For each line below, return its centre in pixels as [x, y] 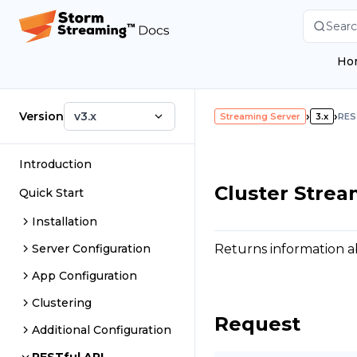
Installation [65, 222]
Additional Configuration [102, 330]
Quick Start [51, 193]
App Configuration [84, 276]
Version [41, 116]
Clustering [62, 303]
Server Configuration [91, 249]
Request [258, 324]
